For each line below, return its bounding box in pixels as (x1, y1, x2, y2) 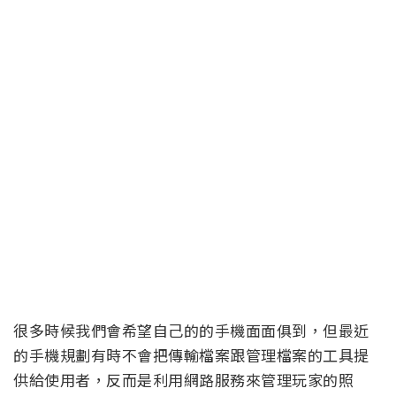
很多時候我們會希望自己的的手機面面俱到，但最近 (13, 319, 369, 342)
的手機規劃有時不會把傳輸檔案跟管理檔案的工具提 (13, 344, 369, 367)
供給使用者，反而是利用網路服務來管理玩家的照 (13, 369, 354, 392)
